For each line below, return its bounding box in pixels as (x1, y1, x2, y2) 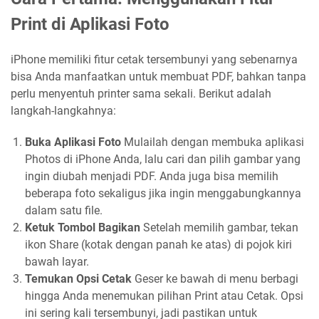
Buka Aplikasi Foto (25, 135, 121, 150)
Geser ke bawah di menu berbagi (132, 272, 298, 286)
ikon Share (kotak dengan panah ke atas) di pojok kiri (25, 238, 292, 252)
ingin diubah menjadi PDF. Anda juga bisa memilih (25, 169, 278, 184)
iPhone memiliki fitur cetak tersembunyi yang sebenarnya (11, 53, 298, 67)
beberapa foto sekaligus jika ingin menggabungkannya (25, 187, 301, 201)
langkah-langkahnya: (11, 104, 116, 118)
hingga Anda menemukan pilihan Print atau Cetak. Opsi (25, 289, 303, 303)
